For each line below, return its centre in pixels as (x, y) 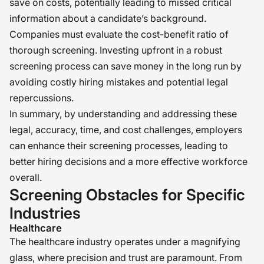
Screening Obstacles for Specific (127, 195)
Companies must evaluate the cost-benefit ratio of (119, 34)
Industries (45, 213)
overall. (26, 177)
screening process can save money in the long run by (126, 66)
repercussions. (42, 98)
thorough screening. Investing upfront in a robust (116, 50)
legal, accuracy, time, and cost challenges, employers (126, 130)
